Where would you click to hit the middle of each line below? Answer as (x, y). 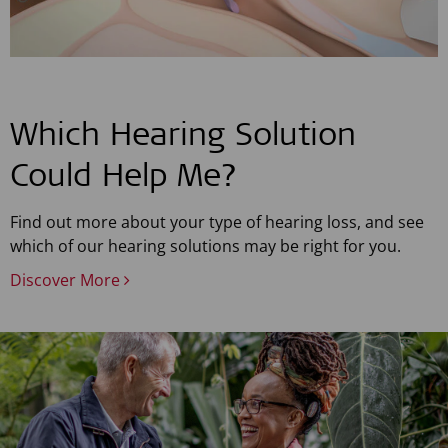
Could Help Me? (124, 179)
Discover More (67, 280)
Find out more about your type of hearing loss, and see (217, 222)
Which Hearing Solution (183, 138)
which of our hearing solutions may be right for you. (205, 246)
